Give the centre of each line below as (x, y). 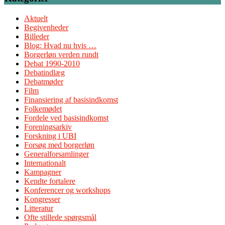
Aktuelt (36, 19)
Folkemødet (43, 109)
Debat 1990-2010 (52, 64)
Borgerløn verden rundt (61, 55)
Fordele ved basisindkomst (66, 118)
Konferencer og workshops (67, 190)
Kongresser (42, 199)
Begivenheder (46, 28)
